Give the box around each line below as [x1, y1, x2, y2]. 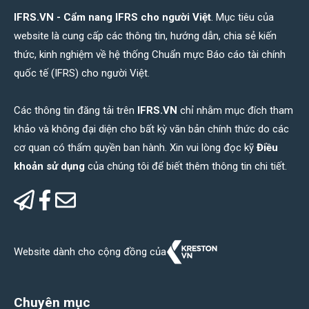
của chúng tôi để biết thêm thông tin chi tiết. [85, 160, 287, 173]
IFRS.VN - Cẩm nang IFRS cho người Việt [14, 11, 211, 24]
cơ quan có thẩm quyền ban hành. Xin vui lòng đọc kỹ [14, 141, 257, 154]
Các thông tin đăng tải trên [14, 104, 137, 117]
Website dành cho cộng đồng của [14, 245, 166, 258]
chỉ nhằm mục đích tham [177, 104, 293, 117]
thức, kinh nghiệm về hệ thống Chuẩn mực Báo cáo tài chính [14, 48, 286, 61]
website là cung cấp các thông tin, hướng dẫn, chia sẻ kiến [14, 30, 277, 43]
